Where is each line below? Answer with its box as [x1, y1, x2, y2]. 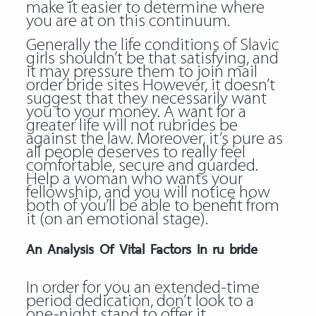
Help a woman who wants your [25, 171, 243, 188]
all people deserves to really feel [25, 144, 245, 162]
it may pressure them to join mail [25, 63, 257, 81]
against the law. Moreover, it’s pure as [25, 130, 283, 148]
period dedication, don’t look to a [25, 293, 254, 310]
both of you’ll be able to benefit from [25, 197, 279, 215]
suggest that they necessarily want [25, 90, 267, 108]
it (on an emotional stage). [25, 211, 208, 229]
